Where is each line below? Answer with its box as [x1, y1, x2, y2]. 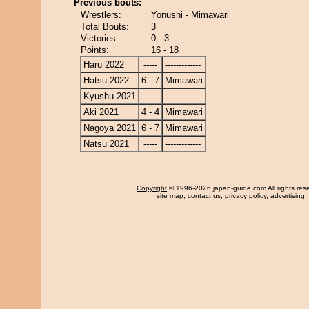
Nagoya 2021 [83, 123, 136, 133]
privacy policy [224, 192, 266, 199]
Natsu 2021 [83, 139, 129, 149]
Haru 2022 [83, 59, 124, 70]
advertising [270, 192, 305, 199]
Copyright [137, 184, 167, 192]
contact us [187, 192, 221, 199]
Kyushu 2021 [83, 91, 136, 101]
